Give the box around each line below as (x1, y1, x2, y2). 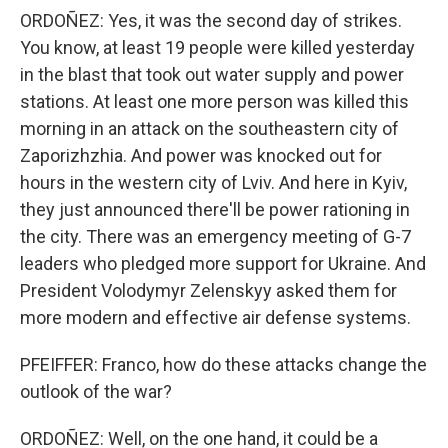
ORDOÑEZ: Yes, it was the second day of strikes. (20, 10, 402, 32)
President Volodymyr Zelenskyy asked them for (20, 280, 397, 302)
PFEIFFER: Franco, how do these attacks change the (20, 354, 427, 376)
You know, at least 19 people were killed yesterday (20, 37, 415, 59)
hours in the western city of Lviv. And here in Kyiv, (20, 172, 407, 194)
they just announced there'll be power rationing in (20, 199, 410, 221)
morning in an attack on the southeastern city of (20, 118, 399, 140)
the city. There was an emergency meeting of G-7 (20, 226, 411, 248)
